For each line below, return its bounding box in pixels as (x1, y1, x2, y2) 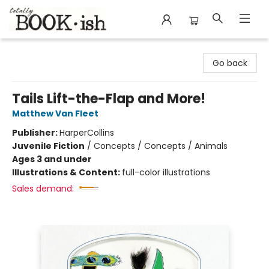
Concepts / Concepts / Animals (94, 140, 228, 152)
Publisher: (12, 127, 59, 139)
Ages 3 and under (12, 153, 92, 165)
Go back (213, 57, 247, 69)
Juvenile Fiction (12, 140, 85, 152)
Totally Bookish (9, 44, 71, 56)
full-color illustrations (122, 166, 210, 178)
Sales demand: (12, 183, 74, 195)
